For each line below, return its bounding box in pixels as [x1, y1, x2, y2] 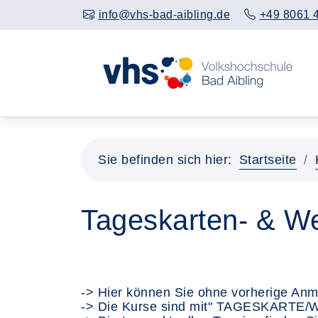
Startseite [238, 153, 297, 167]
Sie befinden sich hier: [98, 153, 232, 167]
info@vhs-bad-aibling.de [98, 9, 230, 21]
